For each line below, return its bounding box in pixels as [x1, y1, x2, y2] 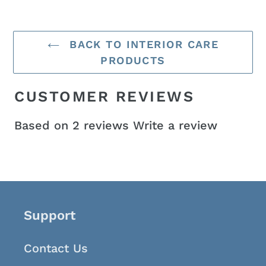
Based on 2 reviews [14, 118, 129, 132]
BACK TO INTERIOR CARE [65, 38, 219, 51]
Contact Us [24, 241, 88, 256]
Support [24, 207, 75, 223]
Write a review [133, 118, 217, 132]
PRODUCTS [100, 54, 166, 67]
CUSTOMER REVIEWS [14, 88, 194, 106]
